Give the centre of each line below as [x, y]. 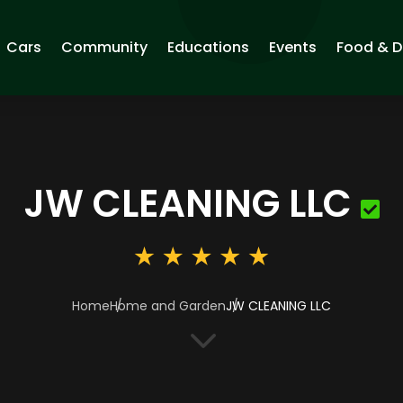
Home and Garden [168, 306]
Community [105, 47]
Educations [209, 47]
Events [293, 47]
